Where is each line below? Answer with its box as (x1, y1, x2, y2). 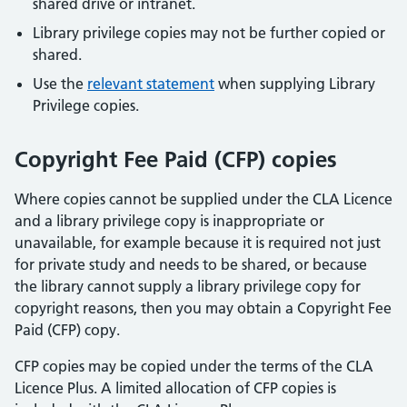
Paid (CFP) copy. (15, 321, 120, 340)
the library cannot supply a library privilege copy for (15, 277, 361, 296)
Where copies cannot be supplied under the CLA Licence (15, 190, 392, 209)
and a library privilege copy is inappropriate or (15, 212, 324, 231)
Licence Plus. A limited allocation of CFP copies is (15, 379, 336, 398)
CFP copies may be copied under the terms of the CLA (15, 357, 373, 376)
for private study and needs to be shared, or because (15, 255, 367, 274)
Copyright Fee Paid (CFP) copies (15, 146, 343, 174)
